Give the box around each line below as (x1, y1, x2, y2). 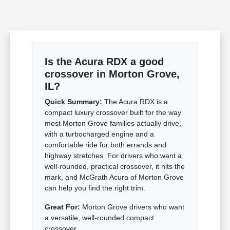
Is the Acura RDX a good (45, 55, 164, 67)
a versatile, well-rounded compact (45, 213, 155, 222)
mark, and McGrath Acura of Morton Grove (45, 172, 184, 181)
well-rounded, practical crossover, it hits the (45, 162, 185, 170)
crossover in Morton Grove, (45, 68, 180, 80)
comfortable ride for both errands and (45, 140, 167, 149)
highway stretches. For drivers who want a (45, 151, 182, 160)
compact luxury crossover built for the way (45, 108, 182, 117)
